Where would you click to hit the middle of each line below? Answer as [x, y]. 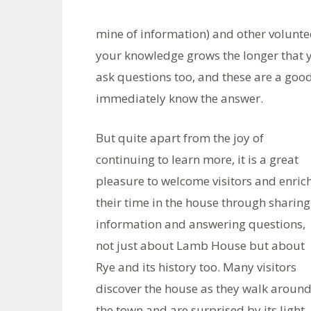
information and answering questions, [201, 224]
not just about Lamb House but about [200, 245]
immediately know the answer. [179, 98]
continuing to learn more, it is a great [197, 159]
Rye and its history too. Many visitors [196, 267]
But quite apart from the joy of [180, 138]
